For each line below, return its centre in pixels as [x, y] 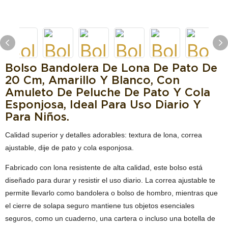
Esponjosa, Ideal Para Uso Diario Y [103, 104]
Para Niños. [37, 117]
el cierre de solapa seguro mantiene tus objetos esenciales [100, 206]
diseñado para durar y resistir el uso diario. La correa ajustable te [110, 180]
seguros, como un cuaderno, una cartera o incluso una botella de [110, 218]
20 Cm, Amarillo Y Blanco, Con [92, 80]
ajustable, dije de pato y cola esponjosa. [69, 148]
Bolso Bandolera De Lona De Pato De [111, 68]
